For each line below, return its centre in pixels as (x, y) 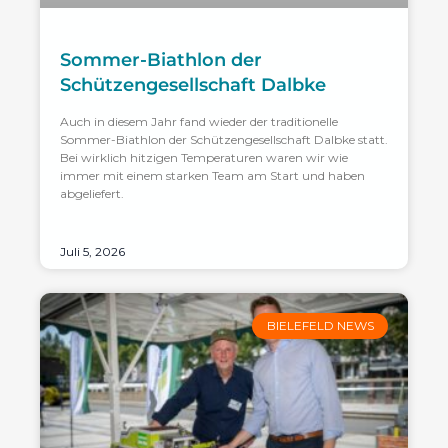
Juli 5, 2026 (92, 251)
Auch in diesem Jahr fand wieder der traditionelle (199, 121)
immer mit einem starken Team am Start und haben (212, 175)
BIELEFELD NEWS (320, 326)
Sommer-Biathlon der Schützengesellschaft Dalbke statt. (224, 139)
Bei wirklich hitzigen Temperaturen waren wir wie (204, 157)
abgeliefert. (92, 193)
